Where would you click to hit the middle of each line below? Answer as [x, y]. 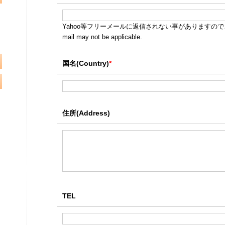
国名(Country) [85, 63]
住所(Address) [86, 113]
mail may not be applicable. [102, 37]
